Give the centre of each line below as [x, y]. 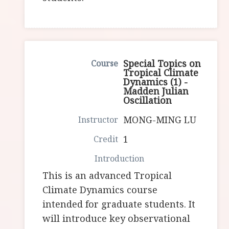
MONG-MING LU [160, 120]
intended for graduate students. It [119, 204]
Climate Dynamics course [100, 190]
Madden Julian [156, 91]
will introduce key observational [117, 219]
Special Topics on [162, 64]
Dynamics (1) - [156, 82]
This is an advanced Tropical [107, 176]
